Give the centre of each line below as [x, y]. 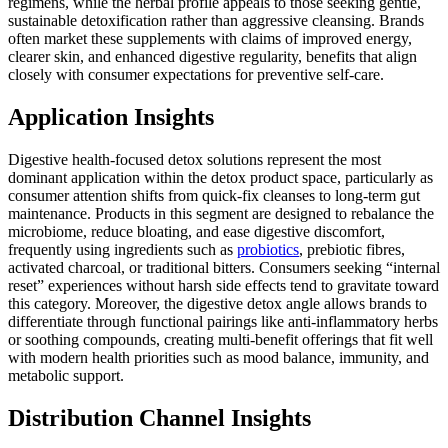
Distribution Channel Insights [159, 418]
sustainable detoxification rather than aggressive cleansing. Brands [216, 21]
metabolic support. [66, 376]
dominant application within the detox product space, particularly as [220, 178]
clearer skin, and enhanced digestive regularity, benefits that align [212, 57]
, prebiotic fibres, [352, 250]
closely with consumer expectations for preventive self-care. [196, 75]
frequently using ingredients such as [122, 250]
